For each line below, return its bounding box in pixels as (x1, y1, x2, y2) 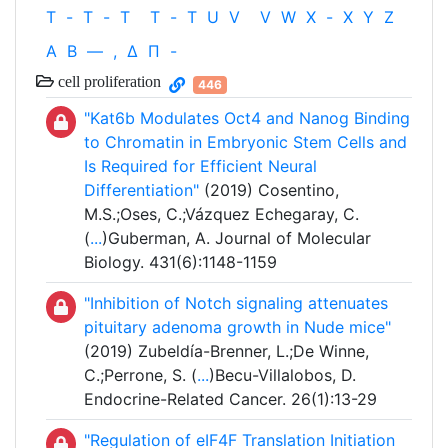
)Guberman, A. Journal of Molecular (102, 228, 371, 249)
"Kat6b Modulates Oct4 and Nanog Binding (84, 108, 410, 129)
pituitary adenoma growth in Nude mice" (84, 317, 391, 338)
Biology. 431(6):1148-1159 (84, 252, 277, 273)
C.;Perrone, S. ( (84, 365, 197, 386)
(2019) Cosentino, (199, 180, 339, 201)
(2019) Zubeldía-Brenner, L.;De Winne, (84, 341, 369, 362)
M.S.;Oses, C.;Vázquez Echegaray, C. (84, 204, 359, 225)
